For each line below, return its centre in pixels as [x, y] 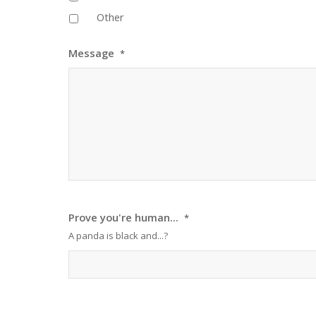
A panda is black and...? [118, 236]
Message [91, 53]
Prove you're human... [123, 218]
